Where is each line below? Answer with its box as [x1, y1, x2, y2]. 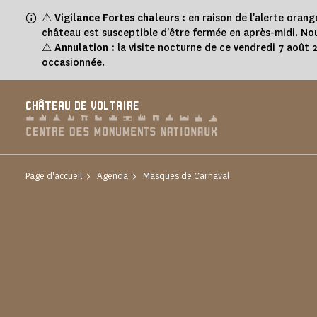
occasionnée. [42, 56, 105, 69]
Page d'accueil [25, 170, 82, 182]
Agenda [97, 170, 128, 182]
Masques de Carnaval [143, 170, 229, 182]
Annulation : [52, 41, 117, 54]
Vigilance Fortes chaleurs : [52, 11, 185, 25]
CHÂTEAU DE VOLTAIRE [25, 100, 139, 113]
